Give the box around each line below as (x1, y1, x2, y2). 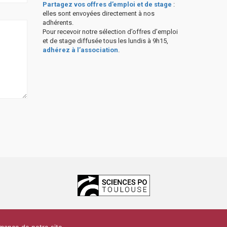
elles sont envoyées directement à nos (42, 10, 155, 17)
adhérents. (42, 19, 73, 26)
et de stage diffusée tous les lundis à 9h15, (42, 37, 168, 45)
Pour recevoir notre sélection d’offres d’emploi (42, 28, 178, 35)
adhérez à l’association (42, 46, 118, 54)
